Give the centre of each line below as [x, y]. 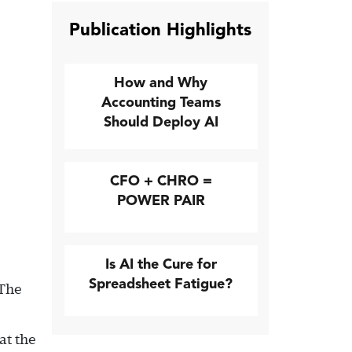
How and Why [161, 82]
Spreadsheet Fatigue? [161, 284]
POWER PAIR [161, 200]
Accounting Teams [161, 102]
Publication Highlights [160, 29]
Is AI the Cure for [161, 264]
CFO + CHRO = [161, 181]
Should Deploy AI [161, 122]
